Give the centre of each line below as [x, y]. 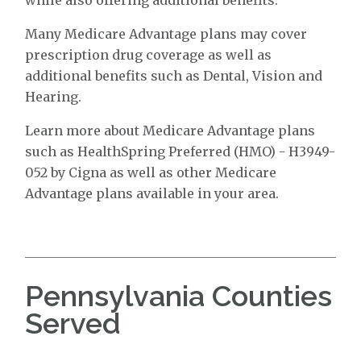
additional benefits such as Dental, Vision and [174, 75]
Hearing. [54, 96]
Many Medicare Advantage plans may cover [166, 33]
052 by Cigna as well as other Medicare [151, 172]
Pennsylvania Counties [179, 295]
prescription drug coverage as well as [149, 54]
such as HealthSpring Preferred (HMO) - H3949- [180, 151]
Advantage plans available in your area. [152, 193]
